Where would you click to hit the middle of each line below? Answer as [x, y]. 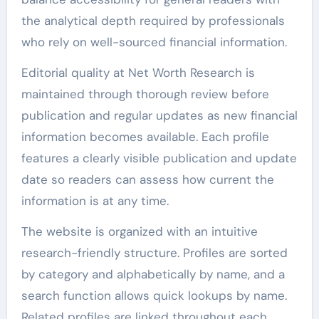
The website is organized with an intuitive [139, 231]
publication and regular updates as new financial [159, 115]
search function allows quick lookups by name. [154, 296]
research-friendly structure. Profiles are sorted [154, 253]
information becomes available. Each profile [145, 137]
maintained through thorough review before [145, 94]
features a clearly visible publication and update [159, 158]
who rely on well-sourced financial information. [154, 42]
